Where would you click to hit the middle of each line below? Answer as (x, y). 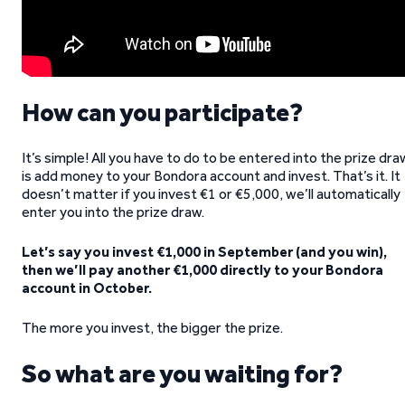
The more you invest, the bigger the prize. (152, 328)
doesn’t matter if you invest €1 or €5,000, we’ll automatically (211, 194)
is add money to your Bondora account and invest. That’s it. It (211, 176)
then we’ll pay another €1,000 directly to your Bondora (202, 270)
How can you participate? (162, 112)
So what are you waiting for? (182, 373)
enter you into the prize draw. (113, 212)
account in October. (87, 288)
